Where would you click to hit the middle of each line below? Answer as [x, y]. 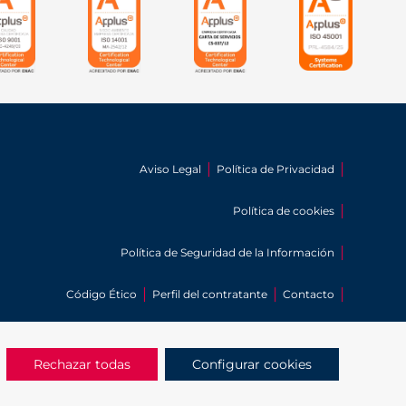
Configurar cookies [252, 364]
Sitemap [312, 335]
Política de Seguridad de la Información [227, 252]
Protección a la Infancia [308, 373]
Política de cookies [283, 210]
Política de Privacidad [275, 169]
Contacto [308, 294]
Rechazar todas [82, 364]
